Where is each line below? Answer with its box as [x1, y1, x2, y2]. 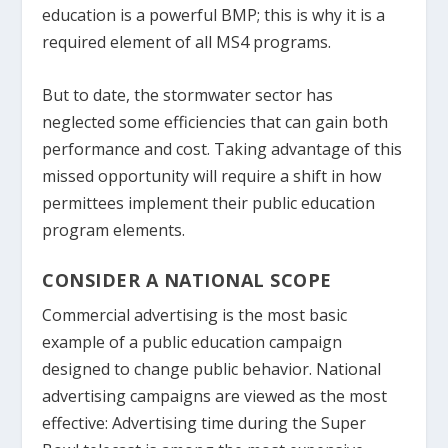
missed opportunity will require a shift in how [42, 164, 382, 187]
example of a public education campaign [42, 331, 343, 354]
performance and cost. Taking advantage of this [42, 137, 403, 160]
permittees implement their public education [42, 191, 376, 214]
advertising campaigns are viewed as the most [42, 385, 388, 408]
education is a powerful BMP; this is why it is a [42, 3, 386, 26]
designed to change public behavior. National [42, 358, 382, 381]
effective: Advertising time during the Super [42, 412, 367, 435]
